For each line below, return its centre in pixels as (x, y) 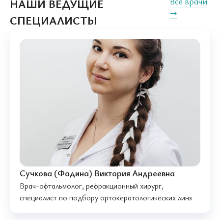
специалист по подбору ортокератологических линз (106, 198)
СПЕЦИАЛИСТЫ (54, 21)
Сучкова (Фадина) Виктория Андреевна (97, 173)
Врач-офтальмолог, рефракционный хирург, (92, 186)
